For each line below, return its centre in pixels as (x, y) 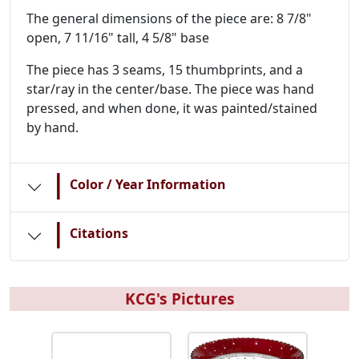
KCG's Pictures (179, 298)
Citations (99, 233)
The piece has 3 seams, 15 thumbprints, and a (165, 70)
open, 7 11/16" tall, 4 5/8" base (118, 38)
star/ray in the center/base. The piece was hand (170, 89)
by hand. (52, 127)
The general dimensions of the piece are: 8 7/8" (169, 18)
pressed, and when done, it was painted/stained (172, 108)
